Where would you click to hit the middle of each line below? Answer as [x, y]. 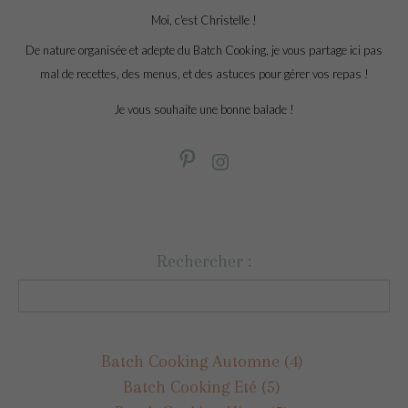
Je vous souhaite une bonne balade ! [204, 110]
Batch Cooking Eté [190, 387]
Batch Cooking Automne [190, 361]
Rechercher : [204, 261]
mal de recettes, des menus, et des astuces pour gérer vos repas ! [204, 74]
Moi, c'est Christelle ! [204, 20]
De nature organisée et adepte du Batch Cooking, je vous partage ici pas [204, 51]
